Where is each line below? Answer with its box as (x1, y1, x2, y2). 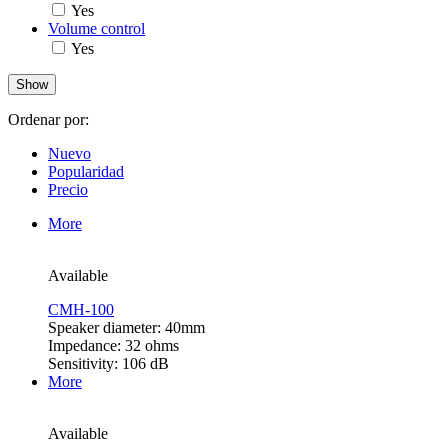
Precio (48, 181, 88, 199)
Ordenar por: (8, 111, 89, 129)
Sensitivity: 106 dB (48, 355, 169, 373)
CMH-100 (48, 301, 114, 319)
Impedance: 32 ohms (48, 337, 179, 355)
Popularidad (48, 163, 124, 181)
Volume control (48, 20, 145, 38)
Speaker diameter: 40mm (48, 319, 205, 337)
